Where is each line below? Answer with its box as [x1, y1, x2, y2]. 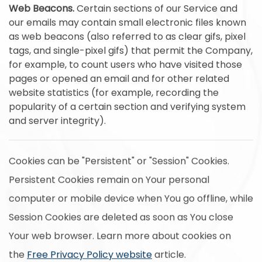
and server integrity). [9, 114, 106, 127]
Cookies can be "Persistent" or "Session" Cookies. [9, 154, 229, 168]
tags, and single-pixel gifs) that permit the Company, [9, 44, 253, 57]
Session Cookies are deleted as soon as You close [9, 211, 233, 224]
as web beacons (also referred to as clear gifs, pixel [9, 30, 246, 43]
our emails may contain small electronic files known [9, 16, 246, 29]
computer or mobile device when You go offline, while [9, 192, 253, 205]
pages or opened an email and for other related [9, 72, 229, 85]
